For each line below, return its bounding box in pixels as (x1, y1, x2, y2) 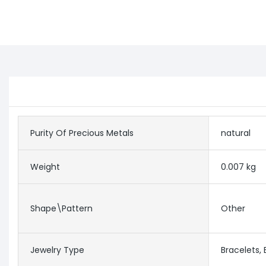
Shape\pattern (30, 202, 93, 215)
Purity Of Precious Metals (30, 127, 134, 140)
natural (220, 127, 251, 140)
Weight (30, 161, 60, 173)
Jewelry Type (30, 244, 84, 256)
